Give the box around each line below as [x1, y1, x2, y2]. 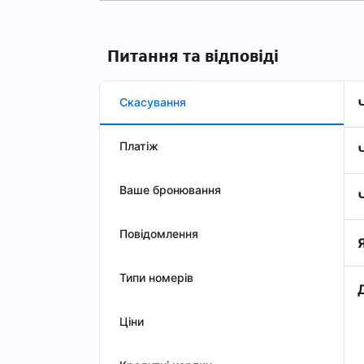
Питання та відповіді [107, 45, 279, 67]
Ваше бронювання [119, 183, 221, 197]
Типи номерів [119, 271, 193, 284]
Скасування [119, 95, 186, 109]
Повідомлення [119, 227, 198, 240]
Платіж [119, 139, 158, 153]
